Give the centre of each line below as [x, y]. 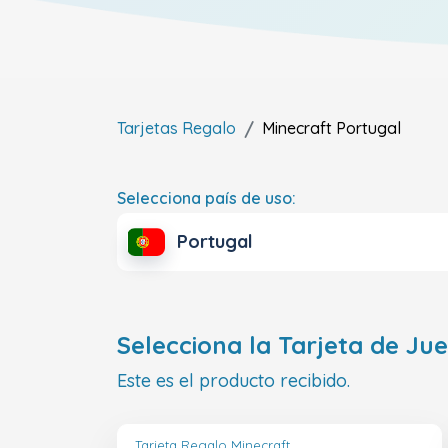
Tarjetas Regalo [176, 128]
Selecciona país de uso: [206, 198]
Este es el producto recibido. [233, 381]
